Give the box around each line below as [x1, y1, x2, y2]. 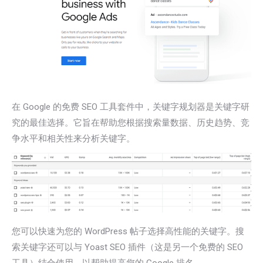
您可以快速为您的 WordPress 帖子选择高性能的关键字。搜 [12, 226, 244, 237]
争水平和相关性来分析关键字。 [12, 133, 135, 144]
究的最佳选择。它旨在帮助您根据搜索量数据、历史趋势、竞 [12, 117, 249, 129]
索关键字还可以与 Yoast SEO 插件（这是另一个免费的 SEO [12, 242, 243, 253]
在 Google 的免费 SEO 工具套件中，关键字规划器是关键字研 [12, 102, 249, 113]
